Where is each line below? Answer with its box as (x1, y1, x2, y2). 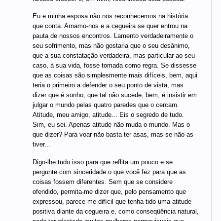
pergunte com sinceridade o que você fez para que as (33, 168, 186, 176)
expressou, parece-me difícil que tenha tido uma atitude (33, 198, 191, 206)
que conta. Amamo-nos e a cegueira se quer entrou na (33, 22, 187, 30)
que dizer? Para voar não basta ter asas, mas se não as (33, 131, 193, 139)
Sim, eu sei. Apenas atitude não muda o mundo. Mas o (33, 121, 190, 129)
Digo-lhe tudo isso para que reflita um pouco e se (33, 158, 173, 166)
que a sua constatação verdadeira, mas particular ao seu (33, 52, 195, 60)
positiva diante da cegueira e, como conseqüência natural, (33, 208, 199, 216)
